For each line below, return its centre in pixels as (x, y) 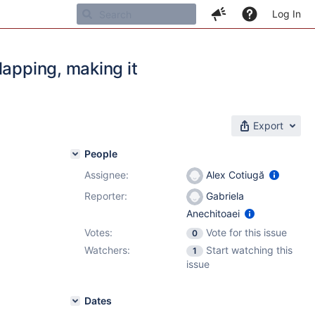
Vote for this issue (246, 232)
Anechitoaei (214, 214)
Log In (287, 14)
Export (268, 126)
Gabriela (224, 196)
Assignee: (107, 175)
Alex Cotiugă (235, 175)
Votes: (98, 232)
